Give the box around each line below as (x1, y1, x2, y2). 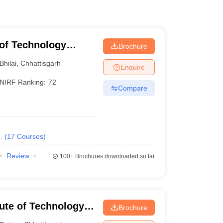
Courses (16, 132, 43, 140)
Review (6, 152, 29, 160)
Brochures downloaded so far (73, 153, 155, 160)
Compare (117, 84, 147, 92)
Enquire (120, 63, 145, 71)
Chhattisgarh (20, 59, 61, 67)
